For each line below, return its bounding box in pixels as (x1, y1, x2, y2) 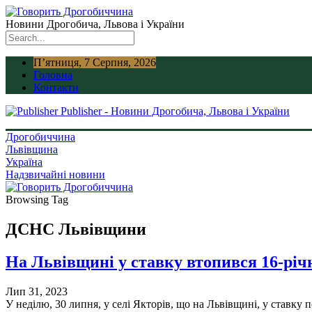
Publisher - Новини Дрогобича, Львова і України (61, 105, 290, 117)
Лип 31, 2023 (6, 285, 68, 297)
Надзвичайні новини (6, 169, 105, 180)
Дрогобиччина (6, 131, 75, 143)
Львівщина (6, 143, 58, 155)
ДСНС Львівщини (6, 219, 146, 238)
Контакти (33, 81, 79, 93)
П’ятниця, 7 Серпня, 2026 (33, 56, 156, 68)
